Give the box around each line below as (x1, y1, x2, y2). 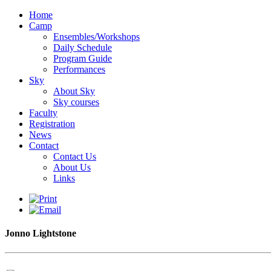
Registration (29, 119, 75, 129)
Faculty (29, 108, 57, 118)
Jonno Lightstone (5, 228, 76, 239)
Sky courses (53, 97, 99, 107)
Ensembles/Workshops (53, 31, 140, 42)
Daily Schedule (53, 42, 112, 53)
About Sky (53, 86, 95, 96)
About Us (53, 162, 91, 172)
